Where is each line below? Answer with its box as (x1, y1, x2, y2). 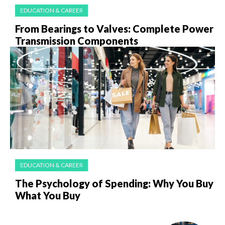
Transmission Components (15, 34, 138, 47)
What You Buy (15, 189, 80, 201)
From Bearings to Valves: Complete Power (15, 22, 213, 35)
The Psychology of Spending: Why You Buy (15, 177, 213, 189)
